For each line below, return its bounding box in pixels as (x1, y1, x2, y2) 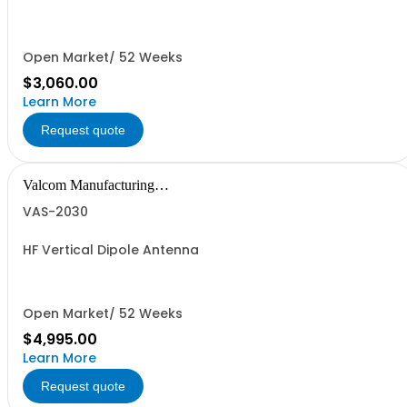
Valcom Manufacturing (23, 177, 154, 193)
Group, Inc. (23, 192, 89, 207)
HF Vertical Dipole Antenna (23, 241, 199, 259)
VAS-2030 (23, 203, 88, 221)
